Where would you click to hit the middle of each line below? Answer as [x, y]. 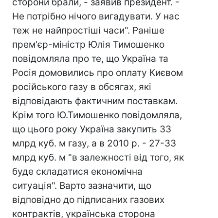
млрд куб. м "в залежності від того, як [98, 157]
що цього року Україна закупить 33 [92, 129]
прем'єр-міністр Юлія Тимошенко [88, 45]
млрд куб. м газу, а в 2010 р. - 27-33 [94, 143]
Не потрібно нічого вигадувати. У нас [96, 16]
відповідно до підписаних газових [88, 200]
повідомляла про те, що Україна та [90, 59]
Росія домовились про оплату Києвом [98, 73]
